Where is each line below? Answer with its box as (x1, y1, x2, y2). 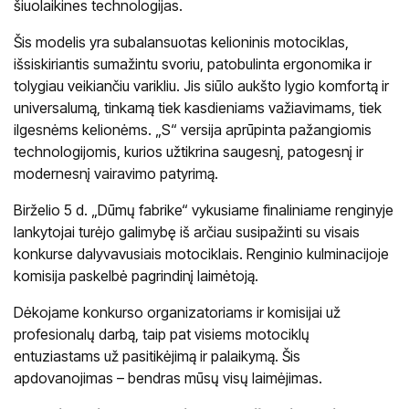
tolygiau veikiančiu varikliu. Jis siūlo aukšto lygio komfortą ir (14, 77, 389, 96)
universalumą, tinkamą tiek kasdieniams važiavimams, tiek (14, 99, 382, 118)
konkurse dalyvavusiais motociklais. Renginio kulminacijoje (14, 245, 389, 264)
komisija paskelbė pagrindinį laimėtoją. (14, 267, 258, 286)
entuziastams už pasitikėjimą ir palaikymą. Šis (14, 347, 300, 366)
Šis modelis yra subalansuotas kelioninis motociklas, (14, 33, 349, 52)
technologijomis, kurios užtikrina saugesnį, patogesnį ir (14, 142, 363, 162)
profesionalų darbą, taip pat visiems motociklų (14, 325, 309, 344)
